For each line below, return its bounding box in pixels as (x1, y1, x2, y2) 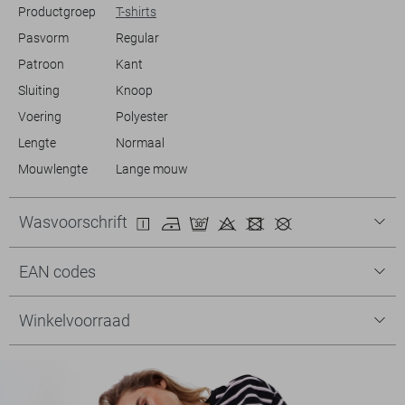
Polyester (115, 108, 168, 124)
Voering (17, 108, 61, 124)
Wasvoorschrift (19, 212, 131, 231)
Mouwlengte (17, 161, 88, 176)
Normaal (115, 135, 165, 150)
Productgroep (17, 4, 96, 19)
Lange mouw (115, 161, 188, 176)
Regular (115, 30, 159, 45)
